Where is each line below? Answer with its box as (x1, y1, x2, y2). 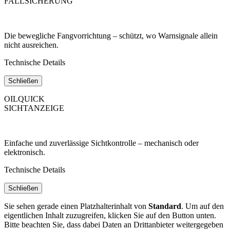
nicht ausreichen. (4, 40, 59, 49)
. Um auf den (181, 201, 224, 210)
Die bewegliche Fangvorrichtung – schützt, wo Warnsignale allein (4, 31, 218, 40)
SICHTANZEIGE (4, 103, 64, 112)
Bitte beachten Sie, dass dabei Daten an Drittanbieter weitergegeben (4, 220, 223, 229)
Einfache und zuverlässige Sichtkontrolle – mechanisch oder (4, 138, 199, 147)
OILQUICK (4, 94, 45, 103)
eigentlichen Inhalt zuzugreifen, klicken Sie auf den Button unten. (4, 210, 216, 220)
